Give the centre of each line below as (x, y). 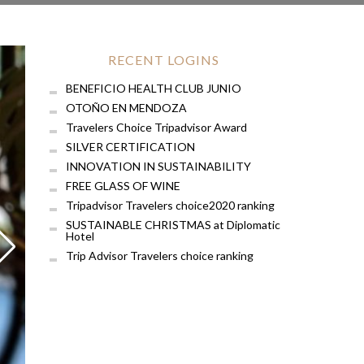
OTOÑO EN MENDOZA (126, 107)
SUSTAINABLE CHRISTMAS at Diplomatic (173, 224)
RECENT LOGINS (163, 59)
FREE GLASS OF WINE (123, 185)
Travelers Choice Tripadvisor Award (156, 127)
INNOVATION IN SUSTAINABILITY (158, 166)
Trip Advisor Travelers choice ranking (160, 255)
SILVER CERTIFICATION (130, 146)
